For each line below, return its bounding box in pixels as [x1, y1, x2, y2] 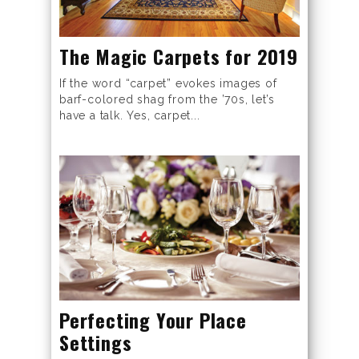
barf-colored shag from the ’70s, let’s [59, 92, 275, 106]
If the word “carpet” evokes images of [59, 76, 277, 90]
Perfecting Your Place [59, 305, 247, 335]
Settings [59, 328, 132, 357]
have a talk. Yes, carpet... [59, 108, 200, 122]
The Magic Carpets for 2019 [59, 41, 298, 71]
